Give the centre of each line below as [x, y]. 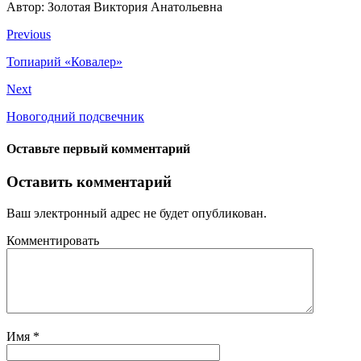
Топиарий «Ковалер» [64, 62]
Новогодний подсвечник [75, 117]
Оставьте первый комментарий [98, 148]
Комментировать [53, 240]
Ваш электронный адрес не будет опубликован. [137, 213]
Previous [29, 35]
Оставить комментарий [89, 181]
